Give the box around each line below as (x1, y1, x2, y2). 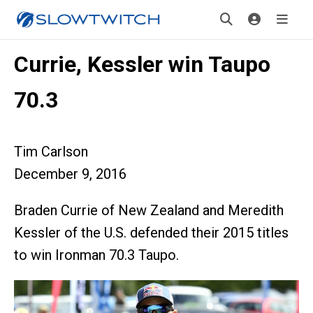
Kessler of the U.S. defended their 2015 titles (14, 224, 289, 241)
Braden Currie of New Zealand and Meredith (14, 202, 284, 219)
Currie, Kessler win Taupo (14, 51, 270, 78)
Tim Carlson (14, 143, 88, 160)
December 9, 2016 (14, 166, 126, 182)
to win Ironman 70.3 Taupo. (14, 247, 179, 263)
